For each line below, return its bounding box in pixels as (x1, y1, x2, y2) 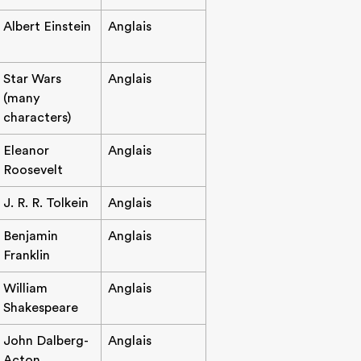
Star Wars (3, 72, 61, 86)
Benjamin (3, 229, 58, 243)
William (3, 281, 48, 296)
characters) (3, 110, 71, 125)
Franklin (3, 248, 50, 263)
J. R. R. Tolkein (3, 196, 89, 210)
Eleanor (3, 143, 49, 158)
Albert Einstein (3, 19, 91, 34)
